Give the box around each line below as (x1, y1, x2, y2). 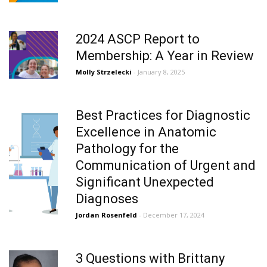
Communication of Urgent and (76, 158, 256, 173)
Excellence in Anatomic (76, 125, 216, 139)
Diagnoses (76, 191, 138, 206)
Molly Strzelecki (76, 67, 133, 76)
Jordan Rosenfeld (76, 210, 139, 219)
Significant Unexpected (76, 175, 214, 190)
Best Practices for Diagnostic (76, 108, 250, 123)
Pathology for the (76, 141, 179, 156)
